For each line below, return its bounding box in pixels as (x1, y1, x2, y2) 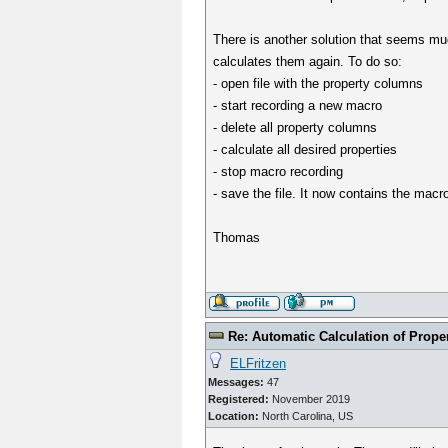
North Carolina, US (262, 410, 353, 422)
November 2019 (269, 393, 350, 405)
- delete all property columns (213, 120, 378, 135)
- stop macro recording (213, 164, 344, 179)
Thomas (213, 230, 261, 245)
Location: (208, 410, 262, 422)
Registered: (208, 393, 269, 405)
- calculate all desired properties (213, 142, 398, 157)
